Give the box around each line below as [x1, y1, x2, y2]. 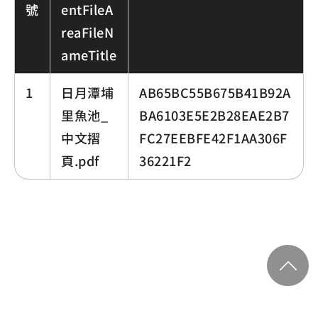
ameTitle [61, 45, 116, 64]
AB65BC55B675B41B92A [139, 83, 291, 102]
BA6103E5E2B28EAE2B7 [139, 106, 290, 124]
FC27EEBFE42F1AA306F [139, 128, 287, 147]
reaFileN [61, 23, 114, 41]
